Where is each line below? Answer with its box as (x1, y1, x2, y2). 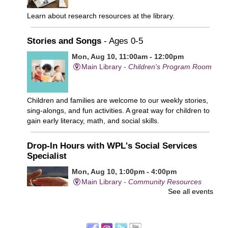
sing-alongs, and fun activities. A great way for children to (27, 106, 210, 115)
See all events (168, 187, 213, 195)
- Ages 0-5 (104, 36, 143, 46)
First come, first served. (27, 211, 103, 219)
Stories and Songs (27, 36, 104, 46)
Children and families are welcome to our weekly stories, (27, 96, 208, 104)
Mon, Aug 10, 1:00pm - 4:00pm (71, 167, 177, 176)
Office (71, 187, 91, 196)
